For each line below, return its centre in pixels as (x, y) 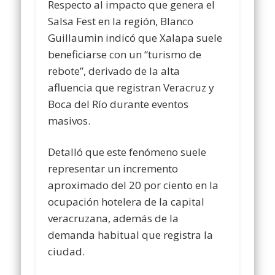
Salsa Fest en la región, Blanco (121, 21)
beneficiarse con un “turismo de (125, 54)
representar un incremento (113, 168)
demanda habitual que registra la (131, 234)
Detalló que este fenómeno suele (127, 152)
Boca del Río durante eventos (118, 104)
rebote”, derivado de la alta (114, 71)
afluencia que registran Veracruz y (131, 87)
